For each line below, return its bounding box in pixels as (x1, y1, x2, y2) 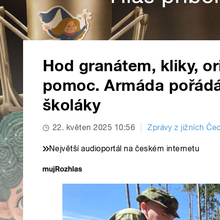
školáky (43, 96, 101, 115)
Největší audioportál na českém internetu (49, 144, 200, 154)
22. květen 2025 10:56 (53, 123, 136, 133)
